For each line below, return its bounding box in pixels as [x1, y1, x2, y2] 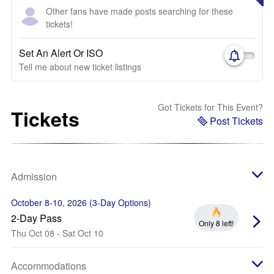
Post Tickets [210, 114, 263, 128]
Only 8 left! [199, 217, 234, 228]
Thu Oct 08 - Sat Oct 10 [11, 227, 103, 239]
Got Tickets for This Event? [158, 101, 263, 113]
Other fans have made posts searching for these [46, 5, 233, 17]
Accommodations [11, 259, 86, 273]
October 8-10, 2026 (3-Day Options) [11, 196, 151, 209]
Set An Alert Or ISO [19, 46, 103, 60]
